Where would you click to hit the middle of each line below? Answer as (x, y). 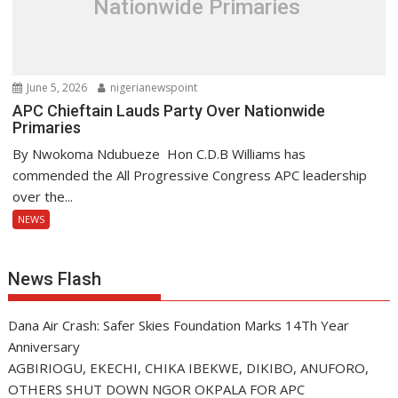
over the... (43, 196)
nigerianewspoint (153, 87)
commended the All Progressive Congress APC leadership (190, 175)
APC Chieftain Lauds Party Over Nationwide (169, 110)
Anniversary (44, 346)
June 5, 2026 (56, 87)
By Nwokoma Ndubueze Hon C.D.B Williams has (159, 153)
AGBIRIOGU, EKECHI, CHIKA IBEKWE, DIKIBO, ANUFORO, (189, 367)
